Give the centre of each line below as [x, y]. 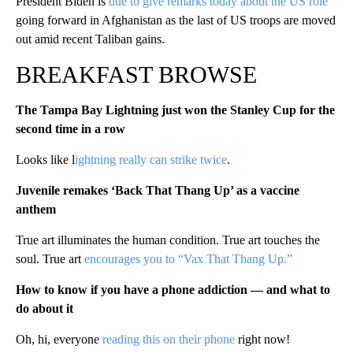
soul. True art [50, 258]
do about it [45, 308]
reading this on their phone [169, 339]
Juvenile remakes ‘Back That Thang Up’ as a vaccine [158, 190]
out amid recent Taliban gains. [90, 39]
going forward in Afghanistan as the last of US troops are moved [176, 20]
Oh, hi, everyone [59, 339]
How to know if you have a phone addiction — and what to [173, 289]
